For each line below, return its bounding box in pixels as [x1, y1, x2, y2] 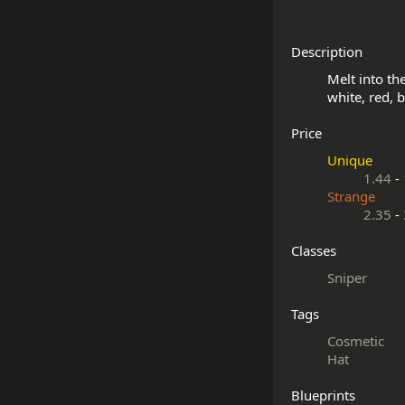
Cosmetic [327, 332, 384, 350]
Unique [327, 151, 372, 169]
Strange [327, 187, 375, 205]
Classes [291, 241, 336, 259]
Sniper [327, 268, 367, 287]
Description [291, 42, 363, 61]
